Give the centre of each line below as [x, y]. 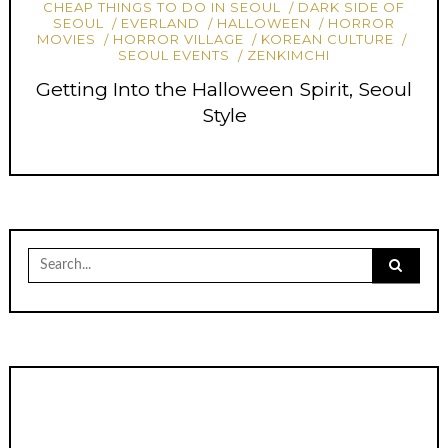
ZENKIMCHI [289, 55]
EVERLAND [160, 22]
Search [51, 255]
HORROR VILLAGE [178, 39]
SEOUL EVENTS [173, 55]
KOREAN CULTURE [328, 39]
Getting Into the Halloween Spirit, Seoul [224, 88]
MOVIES [66, 39]
